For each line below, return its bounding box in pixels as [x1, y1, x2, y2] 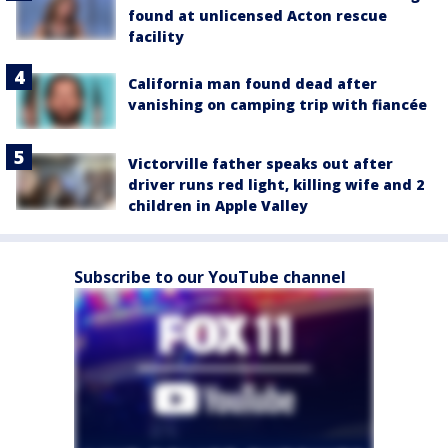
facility [128, 27, 184, 47]
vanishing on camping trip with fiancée [128, 95, 427, 115]
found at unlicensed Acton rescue [128, 6, 387, 26]
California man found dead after [128, 74, 377, 94]
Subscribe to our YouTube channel [74, 266, 346, 289]
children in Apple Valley [128, 196, 308, 216]
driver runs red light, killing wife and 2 [128, 175, 424, 195]
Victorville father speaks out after [128, 154, 393, 174]
